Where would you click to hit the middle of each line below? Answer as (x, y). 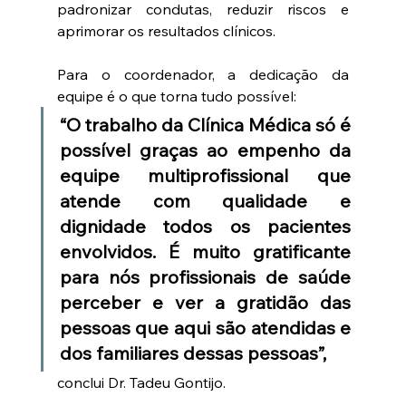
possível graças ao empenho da (205, 150)
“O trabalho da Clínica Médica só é (205, 124)
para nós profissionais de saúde (205, 276)
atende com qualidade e (205, 200)
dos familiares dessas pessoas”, (195, 353)
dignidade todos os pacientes (205, 226)
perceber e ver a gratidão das (205, 302)
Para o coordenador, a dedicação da (203, 74)
